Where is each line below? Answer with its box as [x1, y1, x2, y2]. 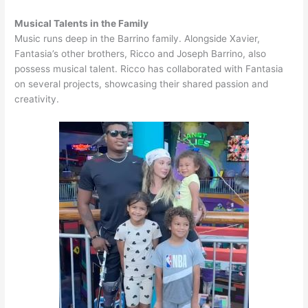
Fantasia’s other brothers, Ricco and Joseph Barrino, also [14, 48, 267, 60]
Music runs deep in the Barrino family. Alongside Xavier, [14, 33, 261, 45]
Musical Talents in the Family [14, 18, 149, 30]
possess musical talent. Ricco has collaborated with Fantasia [14, 63, 284, 75]
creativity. [14, 93, 60, 105]
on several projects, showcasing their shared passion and [14, 78, 269, 90]
